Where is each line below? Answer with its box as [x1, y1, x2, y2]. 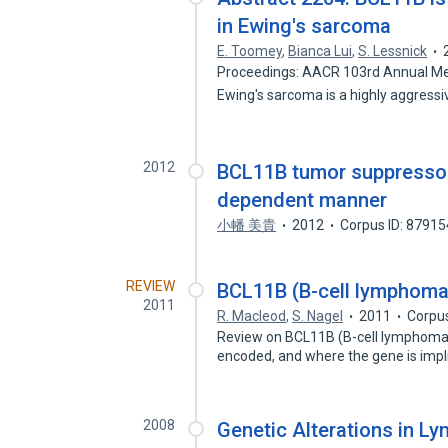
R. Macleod [217, 308, 287, 324]
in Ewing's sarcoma [217, 14, 392, 38]
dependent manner [217, 188, 388, 212]
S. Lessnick [358, 43, 428, 59]
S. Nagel [292, 308, 344, 324]
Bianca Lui [288, 43, 353, 59]
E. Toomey [217, 43, 283, 59]
